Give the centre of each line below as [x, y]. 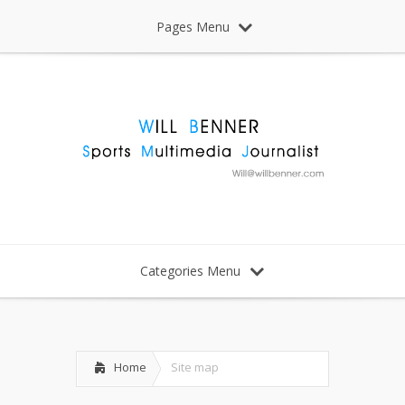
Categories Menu [190, 270]
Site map [195, 367]
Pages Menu [193, 27]
